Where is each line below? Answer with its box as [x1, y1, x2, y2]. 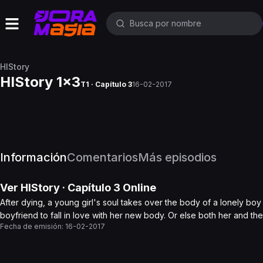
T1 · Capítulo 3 [80, 80, 132, 89]
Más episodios [138, 150, 217, 164]
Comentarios [67, 150, 138, 164]
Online [120, 181, 156, 194]
